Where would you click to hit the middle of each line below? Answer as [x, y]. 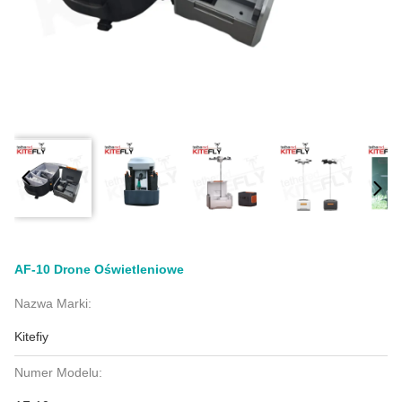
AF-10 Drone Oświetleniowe [99, 269]
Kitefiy [31, 336]
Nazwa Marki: [53, 303]
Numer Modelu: [58, 372]
